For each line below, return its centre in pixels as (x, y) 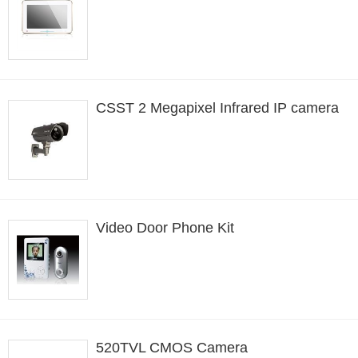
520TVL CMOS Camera (172, 348)
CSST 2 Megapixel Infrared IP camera (217, 108)
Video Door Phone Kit (165, 228)
